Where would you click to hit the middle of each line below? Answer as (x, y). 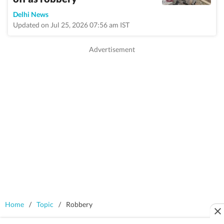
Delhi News (31, 14)
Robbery (78, 204)
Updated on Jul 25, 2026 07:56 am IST (71, 25)
